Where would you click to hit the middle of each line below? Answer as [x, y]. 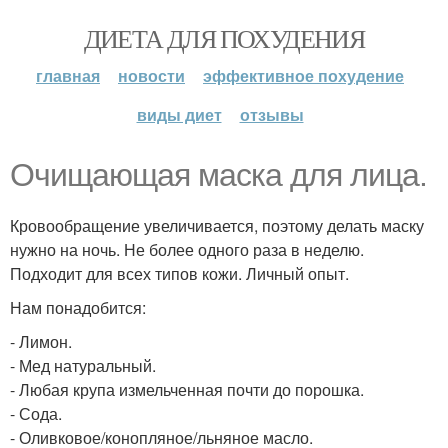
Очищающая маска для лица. [218, 175]
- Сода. [36, 413]
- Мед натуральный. [83, 365]
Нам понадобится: [78, 307]
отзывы [271, 114]
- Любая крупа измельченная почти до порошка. [187, 389]
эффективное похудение [303, 75]
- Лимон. [41, 341]
